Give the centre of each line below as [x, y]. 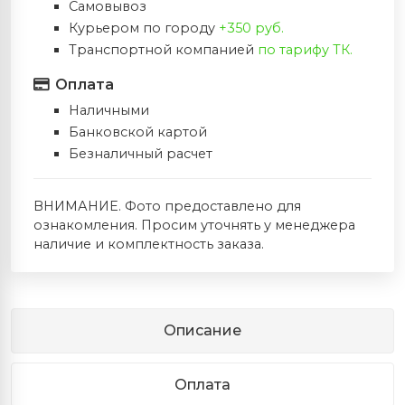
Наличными [108, 111]
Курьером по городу [143, 28]
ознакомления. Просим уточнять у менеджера [194, 226]
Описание [202, 331]
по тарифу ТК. [305, 50]
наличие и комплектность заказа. [149, 245]
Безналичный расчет [140, 154]
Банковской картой [137, 132]
